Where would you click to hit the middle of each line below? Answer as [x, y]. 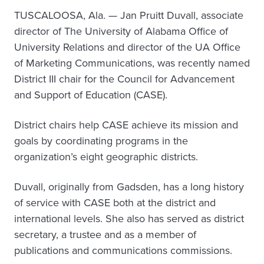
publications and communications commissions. [123, 250]
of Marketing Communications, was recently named [132, 63]
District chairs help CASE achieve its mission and [126, 125]
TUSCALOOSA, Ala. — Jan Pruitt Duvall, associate [129, 15]
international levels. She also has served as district [129, 218]
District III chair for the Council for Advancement [124, 79]
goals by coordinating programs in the [101, 141]
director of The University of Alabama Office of [121, 31]
